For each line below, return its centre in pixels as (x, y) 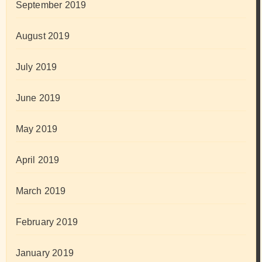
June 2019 (38, 98)
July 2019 (36, 67)
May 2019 (37, 129)
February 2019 (47, 222)
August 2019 (42, 36)
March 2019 (41, 191)
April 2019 (37, 160)
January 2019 (44, 253)
